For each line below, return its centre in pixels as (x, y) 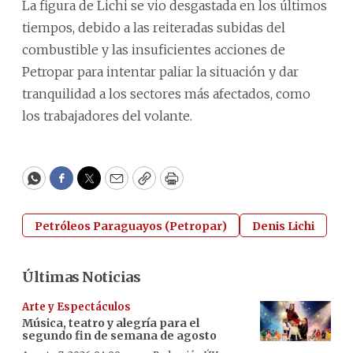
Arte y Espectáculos (76, 307)
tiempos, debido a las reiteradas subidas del (154, 28)
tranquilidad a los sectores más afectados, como (166, 94)
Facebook (93, 185)
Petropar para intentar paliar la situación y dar (160, 72)
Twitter (114, 185)
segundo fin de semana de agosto (119, 336)
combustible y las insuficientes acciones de (154, 50)
